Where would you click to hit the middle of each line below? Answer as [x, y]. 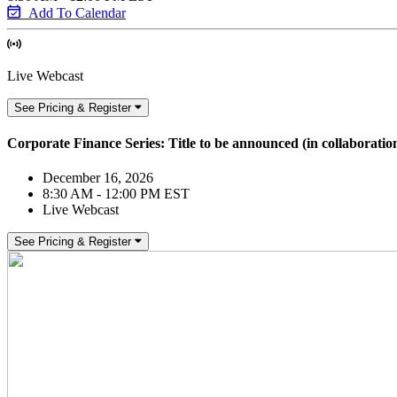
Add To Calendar [77, 12]
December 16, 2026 [98, 178]
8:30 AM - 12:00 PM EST [116, 194]
